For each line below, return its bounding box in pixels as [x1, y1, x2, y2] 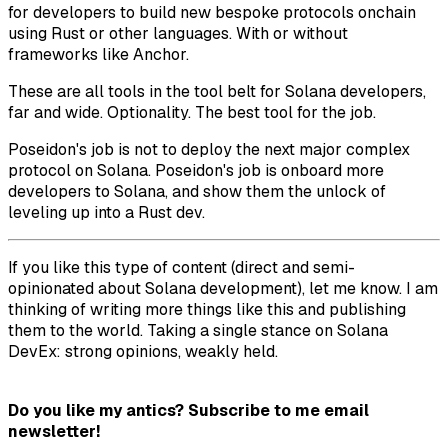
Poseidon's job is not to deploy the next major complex [8, 139, 410, 161]
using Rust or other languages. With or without [8, 23, 348, 45]
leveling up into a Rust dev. [8, 202, 205, 224]
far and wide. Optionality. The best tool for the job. [8, 102, 376, 124]
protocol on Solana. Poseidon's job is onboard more [8, 160, 384, 182]
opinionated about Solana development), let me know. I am [8, 278, 438, 300]
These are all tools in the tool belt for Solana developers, [8, 81, 426, 103]
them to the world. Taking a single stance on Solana [8, 320, 388, 342]
